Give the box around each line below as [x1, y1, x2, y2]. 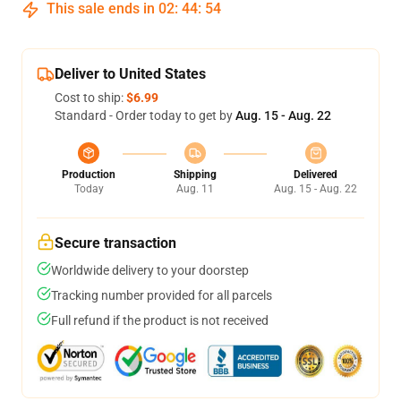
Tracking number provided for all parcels [51, 288, 272, 303]
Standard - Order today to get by [55, 108, 235, 123]
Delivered [294, 168, 337, 181]
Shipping [173, 168, 217, 181]
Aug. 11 [175, 183, 214, 195]
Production [62, 168, 115, 181]
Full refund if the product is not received [51, 313, 269, 328]
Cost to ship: [55, 90, 126, 105]
